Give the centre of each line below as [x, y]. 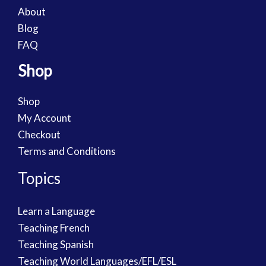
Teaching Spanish [56, 244]
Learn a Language [56, 211]
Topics [39, 178]
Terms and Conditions [67, 151]
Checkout [39, 134]
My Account [45, 118]
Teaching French [54, 228]
